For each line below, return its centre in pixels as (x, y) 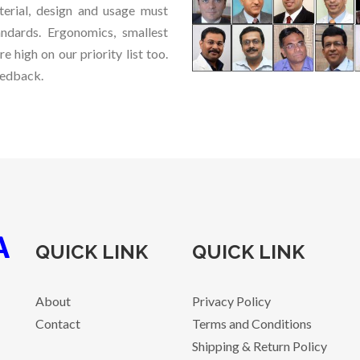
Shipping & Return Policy (260, 346)
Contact (58, 324)
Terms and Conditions (252, 324)
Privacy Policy (231, 301)
